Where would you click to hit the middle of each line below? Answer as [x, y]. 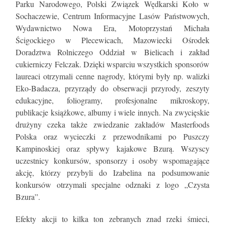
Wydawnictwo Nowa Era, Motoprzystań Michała [113, 28]
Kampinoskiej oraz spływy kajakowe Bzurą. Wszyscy [113, 148]
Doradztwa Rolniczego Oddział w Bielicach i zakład [113, 52]
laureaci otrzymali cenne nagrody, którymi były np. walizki [113, 76]
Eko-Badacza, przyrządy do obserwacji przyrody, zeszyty [113, 88]
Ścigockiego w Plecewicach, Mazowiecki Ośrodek [113, 40]
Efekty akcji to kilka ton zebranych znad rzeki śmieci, [113, 218]
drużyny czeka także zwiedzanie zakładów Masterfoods [113, 124]
